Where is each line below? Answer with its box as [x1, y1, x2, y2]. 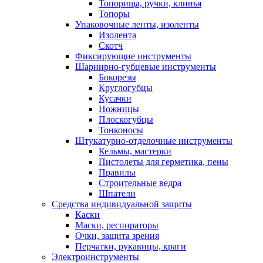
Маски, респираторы [75, 220, 159, 230]
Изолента [99, 29, 136, 40]
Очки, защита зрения [75, 230, 159, 241]
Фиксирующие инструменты [75, 50, 191, 61]
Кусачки [99, 93, 131, 103]
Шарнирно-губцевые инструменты [75, 61, 216, 72]
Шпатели [99, 188, 136, 198]
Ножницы [99, 103, 139, 114]
